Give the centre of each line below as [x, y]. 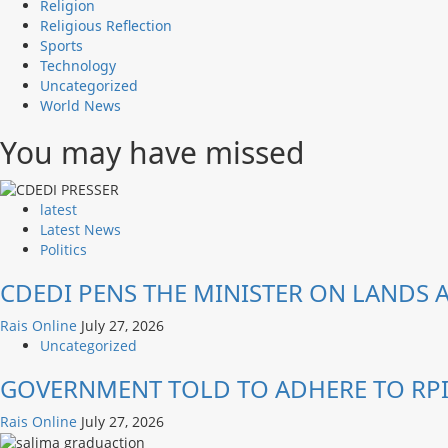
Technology [78, 65]
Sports [61, 45]
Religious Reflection [106, 25]
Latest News [80, 229]
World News [80, 105]
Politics [63, 249]
